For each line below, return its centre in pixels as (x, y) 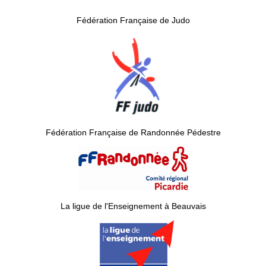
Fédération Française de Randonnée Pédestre (133, 132)
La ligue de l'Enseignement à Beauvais (133, 206)
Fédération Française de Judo (133, 20)
